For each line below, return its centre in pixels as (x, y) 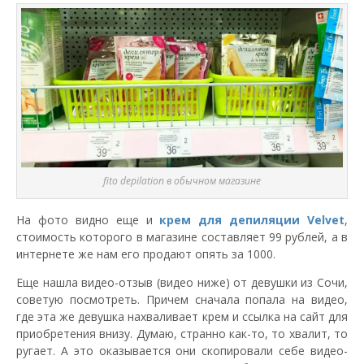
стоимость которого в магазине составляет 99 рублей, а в (182, 237)
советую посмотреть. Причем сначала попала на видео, (182, 300)
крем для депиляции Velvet (252, 220)
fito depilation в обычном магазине (182, 181)
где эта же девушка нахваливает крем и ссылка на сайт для (182, 317)
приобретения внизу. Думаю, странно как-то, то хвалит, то (182, 334)
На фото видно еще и (88, 220)
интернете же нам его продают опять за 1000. (146, 254)
